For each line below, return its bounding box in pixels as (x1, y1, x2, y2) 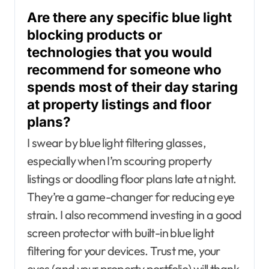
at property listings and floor (27, 95, 211, 112)
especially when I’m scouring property (27, 153, 212, 169)
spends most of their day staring (27, 78, 238, 95)
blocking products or (27, 26, 162, 43)
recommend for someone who (27, 61, 222, 77)
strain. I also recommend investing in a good (27, 207, 242, 223)
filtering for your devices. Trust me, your (27, 243, 220, 259)
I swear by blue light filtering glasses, (27, 135, 206, 151)
